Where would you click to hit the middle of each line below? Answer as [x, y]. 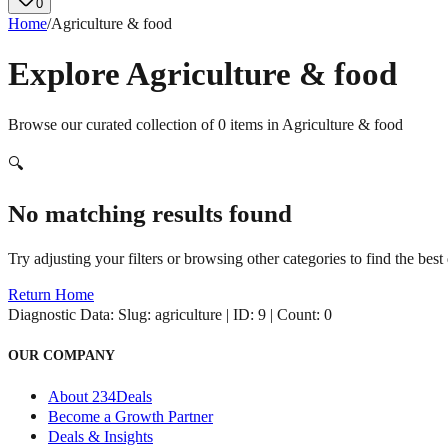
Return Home [51, 295]
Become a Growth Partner [130, 416]
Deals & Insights [100, 436]
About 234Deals [100, 396]
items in [254, 125]
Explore [67, 74]
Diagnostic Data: [63, 315]
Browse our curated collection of [113, 125]
